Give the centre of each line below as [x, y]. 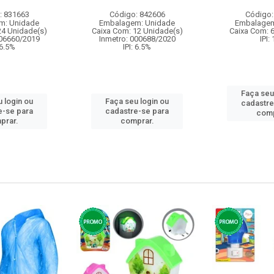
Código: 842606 [137, 14]
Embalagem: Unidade [137, 23]
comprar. [137, 121]
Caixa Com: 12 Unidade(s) [137, 31]
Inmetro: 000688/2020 [137, 39]
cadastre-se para [137, 111]
